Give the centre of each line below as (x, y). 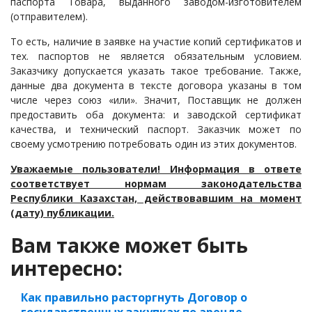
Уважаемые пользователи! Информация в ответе (156, 169)
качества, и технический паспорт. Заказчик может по (156, 129)
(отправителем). (49, 16)
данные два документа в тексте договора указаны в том (156, 85)
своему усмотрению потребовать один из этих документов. (154, 144)
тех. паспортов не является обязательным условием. (156, 56)
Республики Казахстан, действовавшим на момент (156, 198)
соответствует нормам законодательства (156, 184)
